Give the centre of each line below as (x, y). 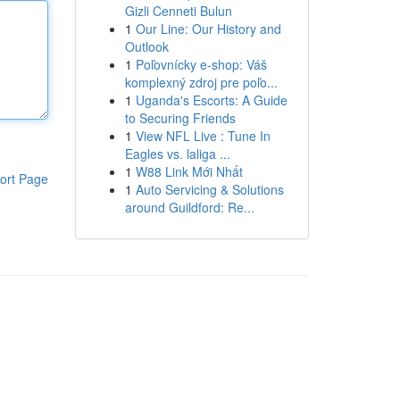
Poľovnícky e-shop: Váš (201, 64)
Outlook (146, 46)
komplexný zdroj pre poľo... (201, 82)
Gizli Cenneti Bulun (178, 11)
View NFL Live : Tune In (203, 136)
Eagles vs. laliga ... (177, 154)
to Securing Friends (180, 118)
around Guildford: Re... (189, 207)
